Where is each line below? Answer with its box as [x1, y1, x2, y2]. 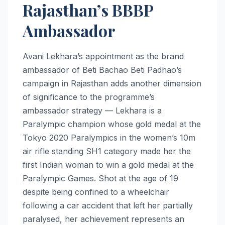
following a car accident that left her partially [23, 200, 193, 210]
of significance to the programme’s [23, 91, 155, 102]
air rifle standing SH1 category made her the [23, 146, 191, 156]
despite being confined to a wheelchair [23, 186, 169, 197]
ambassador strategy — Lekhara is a [23, 105, 162, 116]
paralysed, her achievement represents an [23, 213, 184, 224]
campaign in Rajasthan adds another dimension [23, 78, 201, 88]
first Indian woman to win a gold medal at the [23, 159, 194, 170]
